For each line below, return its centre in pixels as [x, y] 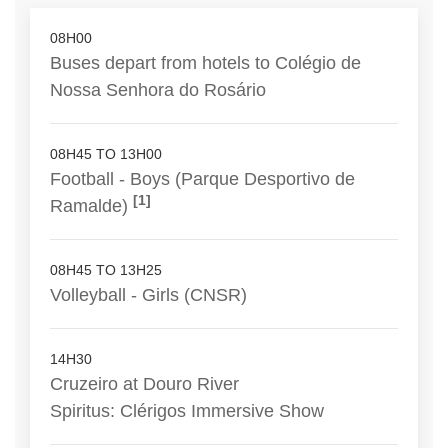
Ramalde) [91, 206]
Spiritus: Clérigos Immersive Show [187, 411]
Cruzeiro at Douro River [144, 384]
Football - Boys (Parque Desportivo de [202, 179]
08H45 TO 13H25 [106, 270]
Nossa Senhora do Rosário [158, 90]
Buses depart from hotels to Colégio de [205, 63]
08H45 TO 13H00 [106, 154]
